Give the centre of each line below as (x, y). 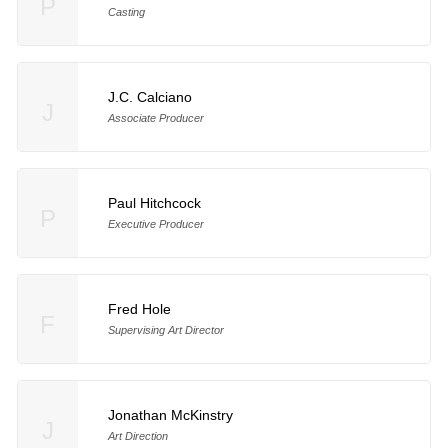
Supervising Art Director (165, 329)
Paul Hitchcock (154, 202)
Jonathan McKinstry (170, 414)
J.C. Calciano (149, 96)
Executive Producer (155, 223)
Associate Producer (155, 117)
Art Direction (137, 435)
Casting (126, 11)
